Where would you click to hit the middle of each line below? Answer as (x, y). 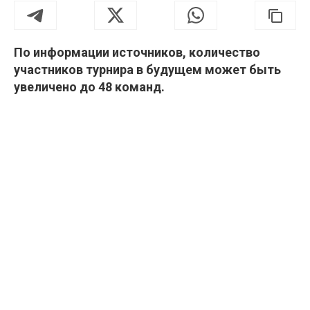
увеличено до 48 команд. (89, 87)
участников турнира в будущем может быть (147, 70)
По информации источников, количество (137, 53)
